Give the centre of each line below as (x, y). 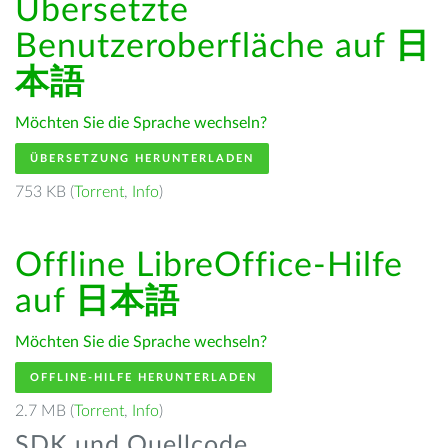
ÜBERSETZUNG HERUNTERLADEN (142, 158)
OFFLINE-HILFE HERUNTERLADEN (143, 377)
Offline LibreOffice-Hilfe (209, 266)
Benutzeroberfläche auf (205, 47)
